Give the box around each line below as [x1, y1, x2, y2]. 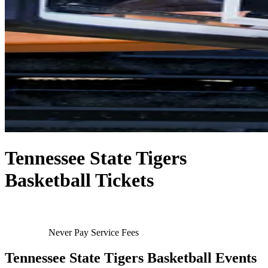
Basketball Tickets [5, 169, 154, 191]
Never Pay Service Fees [45, 227, 139, 237]
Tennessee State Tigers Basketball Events [5, 249, 257, 266]
